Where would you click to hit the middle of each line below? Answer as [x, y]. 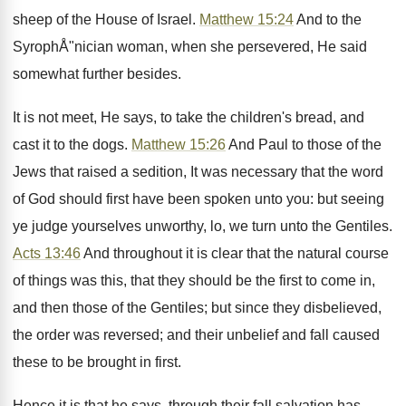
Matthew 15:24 [246, 19]
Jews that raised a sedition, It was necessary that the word [198, 172]
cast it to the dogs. [72, 145]
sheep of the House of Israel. [106, 19]
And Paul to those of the [304, 145]
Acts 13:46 [47, 253]
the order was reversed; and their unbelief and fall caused [196, 335]
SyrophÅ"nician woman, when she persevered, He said [190, 47]
